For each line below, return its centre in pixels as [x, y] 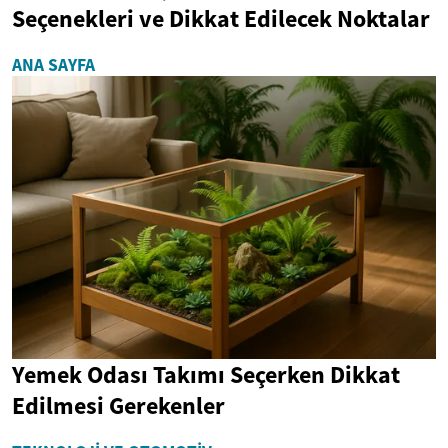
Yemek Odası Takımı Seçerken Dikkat [206, 374]
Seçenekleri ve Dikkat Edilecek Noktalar [221, 19]
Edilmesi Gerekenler [118, 405]
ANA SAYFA [53, 65]
